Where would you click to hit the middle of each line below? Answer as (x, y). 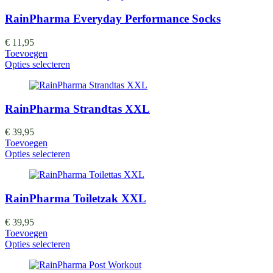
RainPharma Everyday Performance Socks (113, 19)
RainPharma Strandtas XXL (77, 108)
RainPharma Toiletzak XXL (76, 199)
